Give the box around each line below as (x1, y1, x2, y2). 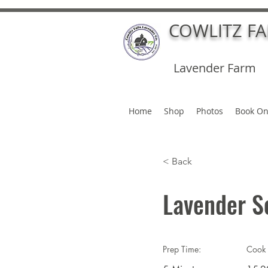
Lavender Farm (173, 60, 256, 76)
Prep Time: (163, 243, 201, 255)
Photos (196, 105, 223, 117)
